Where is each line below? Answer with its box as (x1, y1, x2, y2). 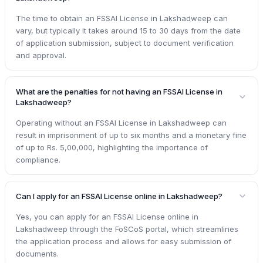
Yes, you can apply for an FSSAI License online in (16, 212, 198, 222)
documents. (16, 249, 59, 259)
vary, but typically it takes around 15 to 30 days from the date (16, 26, 241, 36)
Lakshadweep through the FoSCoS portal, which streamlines (16, 224, 238, 234)
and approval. (16, 50, 66, 60)
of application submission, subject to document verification (16, 38, 234, 48)
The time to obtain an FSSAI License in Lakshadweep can (16, 14, 228, 23)
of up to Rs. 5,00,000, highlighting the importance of (16, 143, 208, 153)
